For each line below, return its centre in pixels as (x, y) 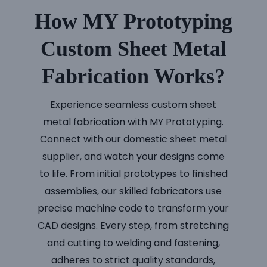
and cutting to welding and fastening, (133, 243)
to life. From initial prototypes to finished (133, 173)
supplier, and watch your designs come (133, 156)
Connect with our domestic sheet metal (133, 139)
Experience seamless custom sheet (133, 104)
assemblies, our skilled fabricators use (133, 191)
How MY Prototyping (133, 21)
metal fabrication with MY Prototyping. (133, 122)
